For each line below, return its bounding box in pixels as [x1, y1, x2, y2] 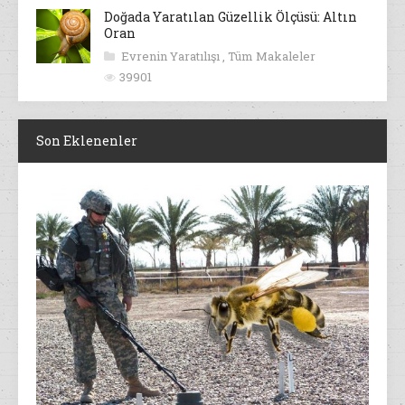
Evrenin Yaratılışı [121, 48, 222, 65]
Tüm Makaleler [228, 48, 316, 65]
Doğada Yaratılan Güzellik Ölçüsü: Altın [104, 8, 357, 26]
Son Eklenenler [36, 132, 137, 150]
